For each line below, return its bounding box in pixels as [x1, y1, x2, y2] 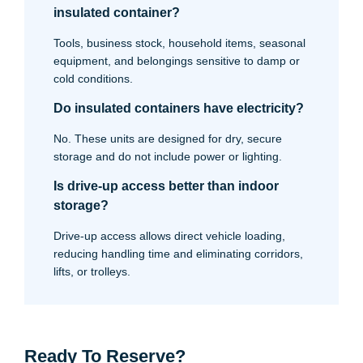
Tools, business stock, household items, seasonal [53, 36, 305, 49]
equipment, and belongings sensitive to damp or [53, 54, 300, 67]
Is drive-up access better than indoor [53, 179, 279, 193]
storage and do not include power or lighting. [53, 150, 282, 163]
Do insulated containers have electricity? [53, 101, 304, 115]
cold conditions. [53, 72, 133, 85]
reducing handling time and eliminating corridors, [53, 247, 303, 260]
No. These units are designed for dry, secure [53, 132, 282, 145]
